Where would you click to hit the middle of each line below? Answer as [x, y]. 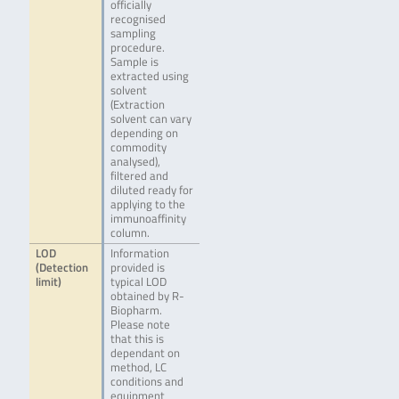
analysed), [135, 162]
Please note [140, 325]
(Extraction [137, 105]
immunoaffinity [148, 219]
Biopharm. [136, 311]
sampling [133, 34]
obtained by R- [147, 297]
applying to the [147, 205]
